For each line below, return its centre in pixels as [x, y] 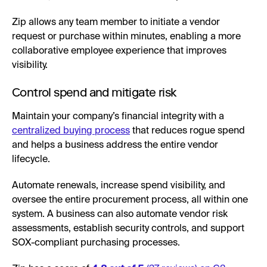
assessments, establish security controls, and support [128, 229]
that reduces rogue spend [187, 131]
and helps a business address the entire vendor [115, 145]
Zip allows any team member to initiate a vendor [116, 22]
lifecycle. [31, 159]
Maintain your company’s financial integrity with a [118, 117]
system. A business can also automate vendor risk [120, 214]
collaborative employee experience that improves [119, 51]
